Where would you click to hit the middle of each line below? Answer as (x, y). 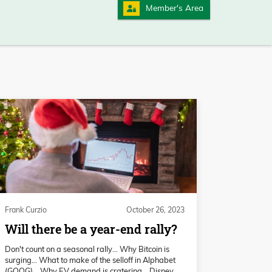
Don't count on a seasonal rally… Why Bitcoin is (87, 249)
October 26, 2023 (155, 210)
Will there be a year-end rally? (91, 229)
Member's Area (175, 8)
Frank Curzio (26, 210)
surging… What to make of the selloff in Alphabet (90, 260)
